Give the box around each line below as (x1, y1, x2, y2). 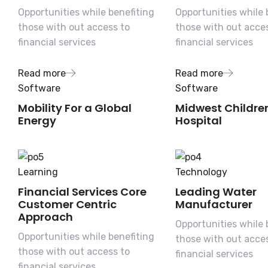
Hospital (175, 113, 222, 129)
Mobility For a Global (18, 100, 132, 116)
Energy (18, 113, 56, 129)
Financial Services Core (18, 184, 147, 200)
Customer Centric (18, 197, 117, 212)
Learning (18, 166, 58, 178)
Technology (175, 166, 227, 178)
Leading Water (175, 184, 257, 200)
